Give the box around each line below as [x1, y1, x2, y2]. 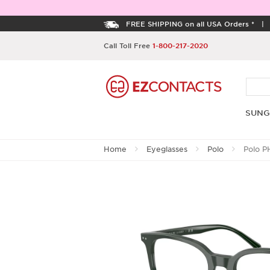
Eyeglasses [146, 144, 187, 154]
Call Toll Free [104, 41, 152, 49]
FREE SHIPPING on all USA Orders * [126, 19, 254, 28]
